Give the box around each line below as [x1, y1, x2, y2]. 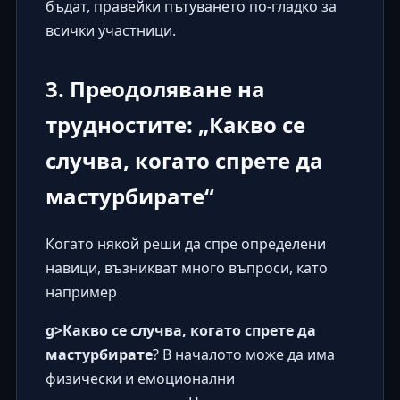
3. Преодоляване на [45, 73, 265, 104]
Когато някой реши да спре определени [45, 233, 326, 254]
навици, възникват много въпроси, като [45, 257, 328, 278]
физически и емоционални [45, 368, 235, 388]
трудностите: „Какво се [45, 109, 305, 139]
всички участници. [45, 20, 176, 40]
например [45, 281, 117, 302]
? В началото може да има [152, 344, 335, 364]
